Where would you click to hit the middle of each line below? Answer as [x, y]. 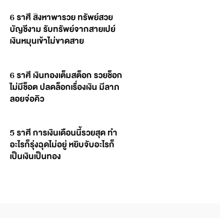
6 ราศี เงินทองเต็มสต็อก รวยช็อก [66, 75]
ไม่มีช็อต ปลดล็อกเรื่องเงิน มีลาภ [65, 87]
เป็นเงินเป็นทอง [35, 156]
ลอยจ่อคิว [27, 99]
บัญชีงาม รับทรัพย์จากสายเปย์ [63, 29]
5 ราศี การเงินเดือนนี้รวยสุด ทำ [64, 133]
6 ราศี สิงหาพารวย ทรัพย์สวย [61, 18]
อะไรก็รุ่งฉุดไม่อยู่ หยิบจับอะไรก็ [62, 145]
